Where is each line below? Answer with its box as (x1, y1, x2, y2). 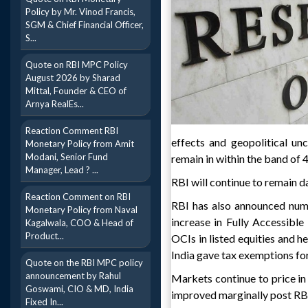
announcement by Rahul (25, 270, 121, 281)
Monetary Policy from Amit (25, 138, 134, 149)
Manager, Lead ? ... (25, 164, 98, 175)
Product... (25, 230, 64, 241)
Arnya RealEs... (25, 98, 84, 109)
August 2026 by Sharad (25, 72, 120, 83)
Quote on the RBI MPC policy (25, 257, 143, 268)
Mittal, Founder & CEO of (25, 85, 126, 96)
